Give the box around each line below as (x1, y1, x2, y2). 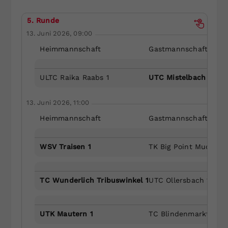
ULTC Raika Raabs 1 (40, 73, 109, 81)
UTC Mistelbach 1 (149, 73, 212, 81)
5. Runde (27, 16, 60, 24)
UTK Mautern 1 (40, 209, 94, 218)
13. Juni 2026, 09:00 (26, 29, 93, 37)
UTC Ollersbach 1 (149, 176, 210, 184)
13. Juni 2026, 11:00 (26, 98, 90, 106)
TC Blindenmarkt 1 (149, 209, 215, 218)
